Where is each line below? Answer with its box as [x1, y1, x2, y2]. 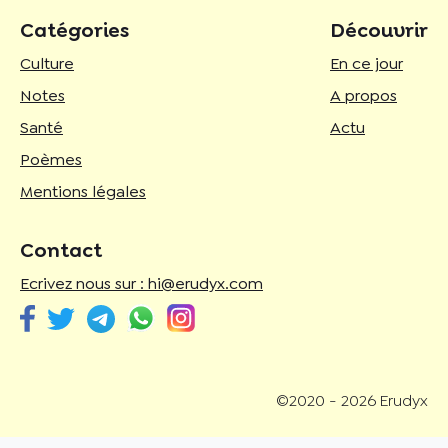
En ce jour [330, 52, 403, 74]
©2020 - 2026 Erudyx [276, 390, 428, 412]
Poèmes [20, 148, 82, 170]
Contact [20, 236, 102, 263]
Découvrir [330, 16, 428, 43]
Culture [20, 52, 74, 74]
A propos [330, 84, 397, 106]
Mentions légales [20, 180, 146, 202]
